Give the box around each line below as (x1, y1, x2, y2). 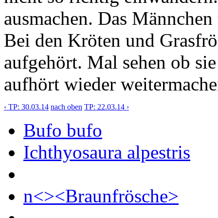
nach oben (51, 102, 82, 111)
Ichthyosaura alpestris (23, 141, 190, 163)
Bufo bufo (23, 119, 102, 141)
